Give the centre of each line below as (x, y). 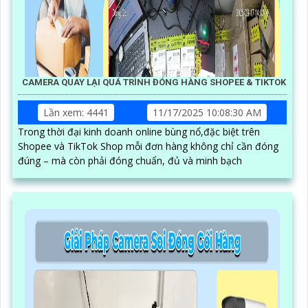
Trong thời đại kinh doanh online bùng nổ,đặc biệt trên (139, 131)
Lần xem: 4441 (76, 112)
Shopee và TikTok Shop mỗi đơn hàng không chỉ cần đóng (148, 146)
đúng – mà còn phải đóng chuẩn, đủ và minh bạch (130, 160)
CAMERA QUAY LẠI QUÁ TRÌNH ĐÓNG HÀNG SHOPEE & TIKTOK (154, 82)
